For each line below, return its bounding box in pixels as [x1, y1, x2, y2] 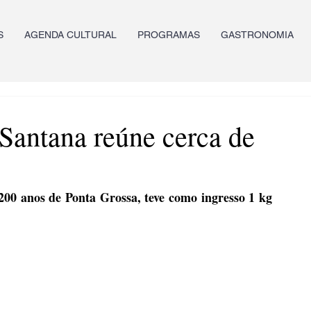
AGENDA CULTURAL [24, 29, 117, 40]
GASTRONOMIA [221, 29, 294, 40]
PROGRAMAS [137, 29, 200, 40]
